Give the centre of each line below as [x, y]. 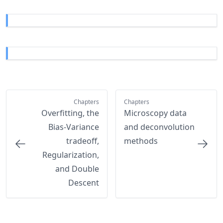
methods [141, 141]
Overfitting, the [70, 113]
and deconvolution [159, 127]
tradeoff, [82, 141]
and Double [77, 169]
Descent [83, 183]
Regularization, [70, 155]
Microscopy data [155, 113]
